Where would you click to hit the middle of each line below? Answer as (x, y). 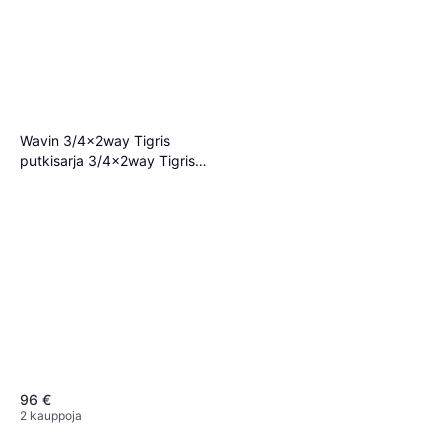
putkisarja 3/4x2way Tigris (107, 161)
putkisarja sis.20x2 (81, 181)
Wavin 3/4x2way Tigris (95, 141)
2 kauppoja (51, 416)
